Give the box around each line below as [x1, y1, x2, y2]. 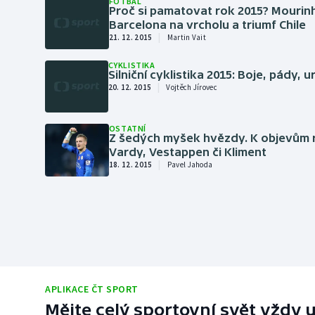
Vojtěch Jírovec [166, 82, 217, 92]
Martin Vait [167, 32, 207, 42]
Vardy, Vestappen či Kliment [108, 146, 266, 159]
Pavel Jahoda [167, 160, 213, 170]
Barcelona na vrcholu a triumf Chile [108, 18, 306, 31]
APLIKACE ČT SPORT [45, 282, 139, 295]
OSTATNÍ [108, 123, 147, 134]
